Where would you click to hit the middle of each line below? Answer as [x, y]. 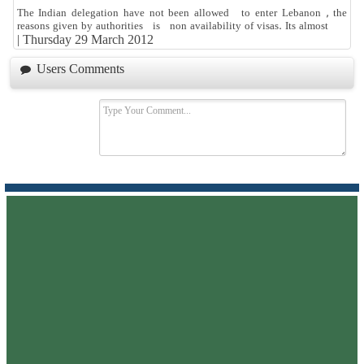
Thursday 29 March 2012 [88, 40]
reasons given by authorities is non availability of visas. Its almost [172, 26]
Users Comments [80, 69]
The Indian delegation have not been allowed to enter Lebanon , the [182, 13]
